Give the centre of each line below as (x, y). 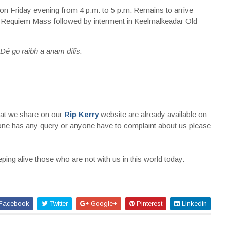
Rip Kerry (81, 114)
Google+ (103, 203)
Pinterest (148, 203)
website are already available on (154, 114)
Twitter (58, 203)
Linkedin (193, 203)
